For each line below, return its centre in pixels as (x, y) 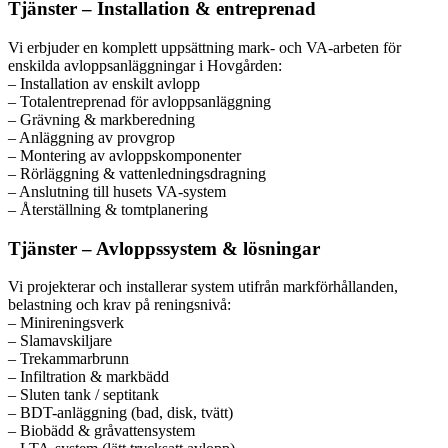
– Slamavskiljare (60, 341)
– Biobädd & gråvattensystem (101, 431)
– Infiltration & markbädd (88, 377)
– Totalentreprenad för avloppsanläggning (139, 101)
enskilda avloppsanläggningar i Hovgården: (145, 65)
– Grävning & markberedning (101, 119)
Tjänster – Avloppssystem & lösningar (164, 248)
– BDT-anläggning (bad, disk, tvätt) (120, 413)
